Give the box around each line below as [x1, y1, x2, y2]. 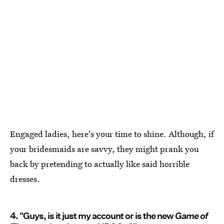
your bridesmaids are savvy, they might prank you [10, 143, 198, 155]
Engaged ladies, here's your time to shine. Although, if [10, 128, 214, 140]
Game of [175, 210, 207, 221]
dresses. [10, 173, 40, 185]
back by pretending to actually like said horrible [10, 158, 189, 170]
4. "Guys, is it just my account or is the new [10, 210, 175, 221]
